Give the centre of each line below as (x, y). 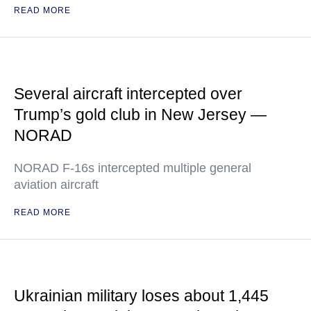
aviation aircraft (56, 185)
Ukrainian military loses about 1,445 (141, 296)
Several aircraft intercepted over (128, 94)
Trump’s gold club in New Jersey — (140, 115)
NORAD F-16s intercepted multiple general (133, 168)
